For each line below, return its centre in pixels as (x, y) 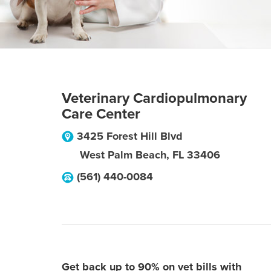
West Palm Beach (123, 155)
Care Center (101, 114)
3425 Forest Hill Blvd (130, 136)
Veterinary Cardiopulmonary (154, 98)
